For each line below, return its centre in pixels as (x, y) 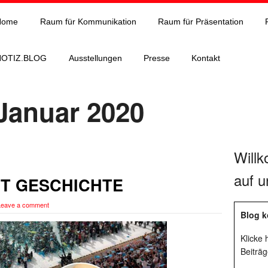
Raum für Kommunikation (88, 21)
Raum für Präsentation (200, 21)
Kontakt (206, 58)
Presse (156, 58)
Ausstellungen (95, 58)
